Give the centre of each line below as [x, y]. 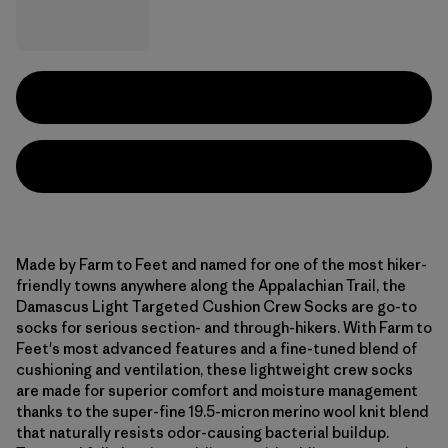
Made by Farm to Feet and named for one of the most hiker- [221, 264]
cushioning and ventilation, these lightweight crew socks [214, 369]
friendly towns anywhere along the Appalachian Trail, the [211, 285]
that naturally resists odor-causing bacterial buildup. [202, 432]
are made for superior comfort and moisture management [217, 390]
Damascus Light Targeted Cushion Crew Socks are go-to [216, 306]
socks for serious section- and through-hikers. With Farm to [224, 327]
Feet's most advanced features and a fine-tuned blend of [216, 348]
